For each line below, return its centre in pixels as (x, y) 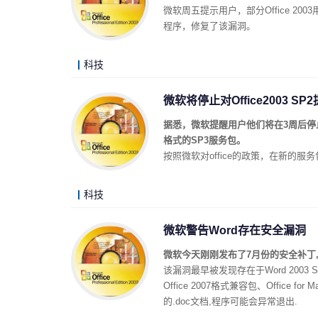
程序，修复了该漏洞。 (209, 26)
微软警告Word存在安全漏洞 (235, 230)
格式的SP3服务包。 (204, 140)
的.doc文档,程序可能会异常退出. (230, 301)
